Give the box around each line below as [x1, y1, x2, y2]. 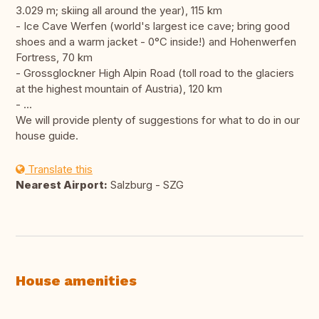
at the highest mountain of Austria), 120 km [16, 82, 222, 96]
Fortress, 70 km [16, 51, 93, 65]
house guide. [16, 129, 78, 143]
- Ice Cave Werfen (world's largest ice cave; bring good [16, 19, 290, 33]
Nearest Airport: [16, 178, 108, 192]
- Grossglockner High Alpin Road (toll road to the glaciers [16, 66, 294, 80]
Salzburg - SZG [108, 178, 184, 192]
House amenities [16, 272, 137, 290]
